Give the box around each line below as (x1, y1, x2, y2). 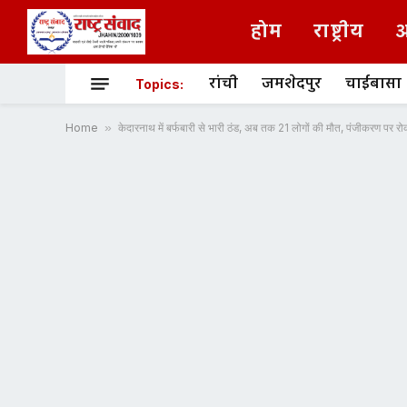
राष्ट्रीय (313, 18, 365, 45)
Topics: (135, 75, 184, 92)
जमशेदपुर (262, 73, 322, 94)
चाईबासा (345, 73, 402, 94)
